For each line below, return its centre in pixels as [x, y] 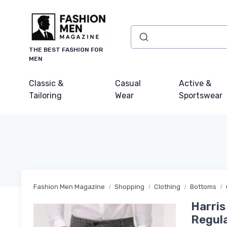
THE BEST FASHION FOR [66, 50]
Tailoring [45, 96]
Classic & [46, 83]
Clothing [167, 187]
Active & [195, 83]
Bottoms [203, 187]
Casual [128, 83]
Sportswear [201, 96]
